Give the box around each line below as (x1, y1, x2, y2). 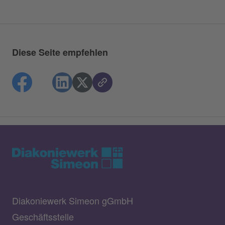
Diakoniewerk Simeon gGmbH (12, 193, 133, 207)
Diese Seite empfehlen (12, 45, 108, 59)
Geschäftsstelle (12, 209, 74, 223)
